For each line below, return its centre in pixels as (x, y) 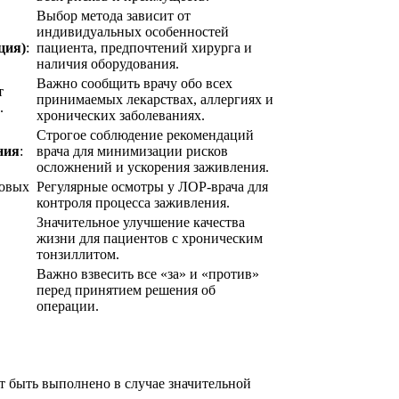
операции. (68, 305)
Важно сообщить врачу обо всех (134, 83)
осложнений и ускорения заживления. (153, 167)
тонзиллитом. (78, 254)
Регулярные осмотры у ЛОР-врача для (152, 186)
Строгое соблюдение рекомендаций (145, 134)
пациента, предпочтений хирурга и (144, 47)
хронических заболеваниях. (121, 115)
